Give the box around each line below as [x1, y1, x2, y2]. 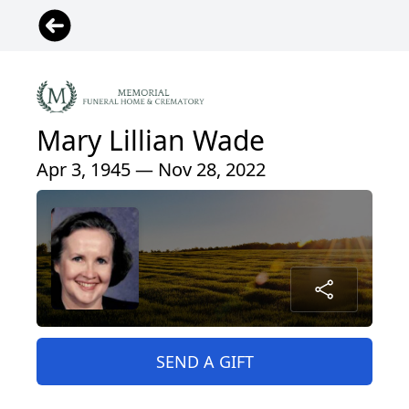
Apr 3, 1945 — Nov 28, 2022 [37, 157, 266, 183]
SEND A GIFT [155, 351, 254, 373]
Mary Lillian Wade [37, 121, 265, 160]
